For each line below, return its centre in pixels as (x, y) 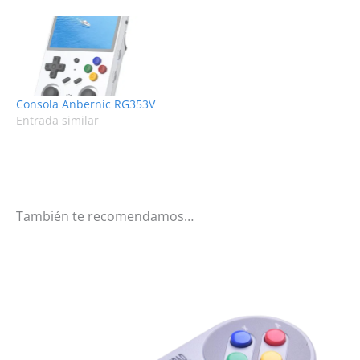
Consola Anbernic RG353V (86, 104)
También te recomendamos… (105, 216)
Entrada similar (57, 120)
